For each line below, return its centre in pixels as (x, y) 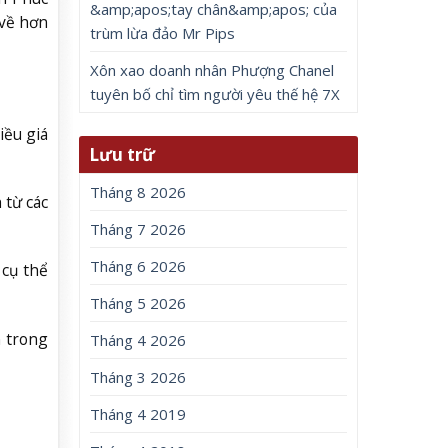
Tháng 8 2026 (138, 192)
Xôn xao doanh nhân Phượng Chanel (212, 70)
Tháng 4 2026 (138, 340)
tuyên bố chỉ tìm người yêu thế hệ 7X (215, 94)
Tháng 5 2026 (138, 303)
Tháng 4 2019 (138, 414)
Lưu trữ (122, 155)
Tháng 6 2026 (138, 266)
